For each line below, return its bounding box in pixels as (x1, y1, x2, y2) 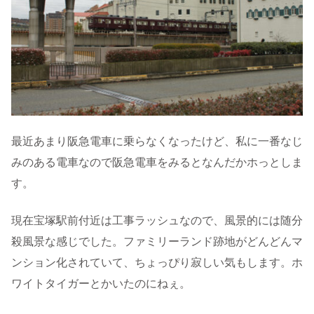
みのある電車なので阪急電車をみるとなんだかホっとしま (11, 156, 303, 169)
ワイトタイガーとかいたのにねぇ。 (11, 277, 191, 289)
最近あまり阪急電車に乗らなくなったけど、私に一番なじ (11, 135, 303, 148)
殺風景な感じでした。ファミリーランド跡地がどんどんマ (11, 235, 303, 247)
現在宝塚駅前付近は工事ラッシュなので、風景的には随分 (11, 214, 303, 226)
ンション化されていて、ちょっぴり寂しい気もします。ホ (11, 256, 303, 268)
